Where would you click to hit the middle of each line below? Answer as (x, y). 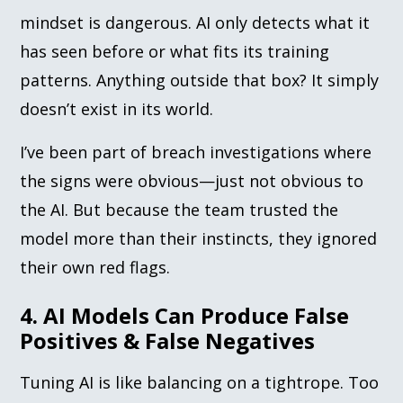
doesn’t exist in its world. (117, 108)
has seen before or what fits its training (175, 51)
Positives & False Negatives (168, 340)
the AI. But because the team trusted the (179, 209)
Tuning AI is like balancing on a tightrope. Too (200, 382)
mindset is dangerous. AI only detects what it (195, 22)
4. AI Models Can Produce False (185, 315)
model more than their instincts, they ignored (199, 238)
